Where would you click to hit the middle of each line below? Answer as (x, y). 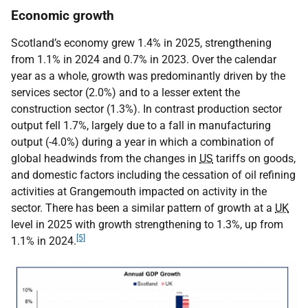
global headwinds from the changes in (105, 158)
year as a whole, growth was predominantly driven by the (148, 76)
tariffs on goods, (254, 158)
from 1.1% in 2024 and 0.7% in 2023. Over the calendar (144, 59)
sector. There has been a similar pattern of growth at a (143, 208)
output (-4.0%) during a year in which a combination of (143, 142)
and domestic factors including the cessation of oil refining (153, 175)
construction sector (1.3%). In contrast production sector (146, 109)
